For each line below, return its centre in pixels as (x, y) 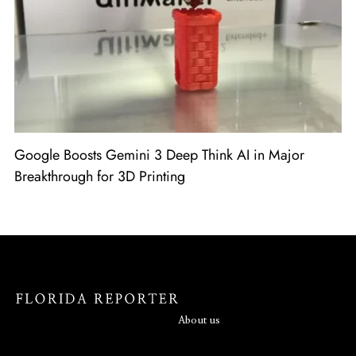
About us (199, 320)
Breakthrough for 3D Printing (99, 176)
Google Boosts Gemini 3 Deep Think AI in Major (159, 155)
